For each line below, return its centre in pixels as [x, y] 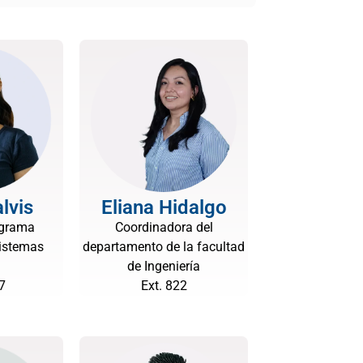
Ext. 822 [164, 286]
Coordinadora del [164, 227]
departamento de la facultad [164, 247]
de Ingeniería [164, 266]
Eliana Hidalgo [164, 207]
